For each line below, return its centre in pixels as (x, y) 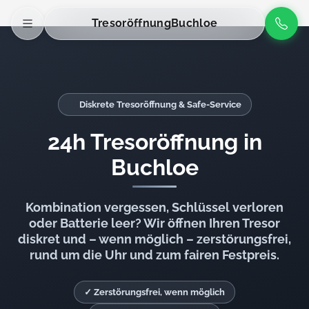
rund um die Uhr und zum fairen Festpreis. (154, 255)
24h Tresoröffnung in (154, 141)
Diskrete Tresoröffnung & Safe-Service (160, 104)
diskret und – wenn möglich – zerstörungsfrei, (154, 239)
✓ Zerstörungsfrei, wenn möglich (154, 292)
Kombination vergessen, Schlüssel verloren (154, 208)
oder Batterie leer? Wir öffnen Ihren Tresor (154, 223)
